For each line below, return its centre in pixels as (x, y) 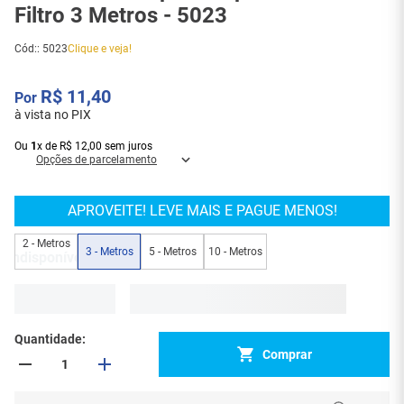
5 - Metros (172, 251)
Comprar (287, 354)
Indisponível (46, 257)
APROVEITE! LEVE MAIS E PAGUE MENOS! (202, 211)
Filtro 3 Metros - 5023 (121, 15)
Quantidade (48, 340)
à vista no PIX (53, 115)
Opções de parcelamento (96, 160)
